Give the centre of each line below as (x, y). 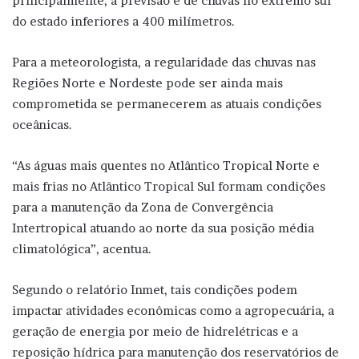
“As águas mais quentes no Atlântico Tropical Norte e (166, 166)
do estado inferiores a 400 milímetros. (123, 22)
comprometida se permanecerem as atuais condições (167, 104)
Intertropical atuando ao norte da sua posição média (163, 228)
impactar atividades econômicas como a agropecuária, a (173, 311)
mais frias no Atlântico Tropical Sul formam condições (169, 187)
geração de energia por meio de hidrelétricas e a (155, 332)
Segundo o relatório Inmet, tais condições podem (155, 290)
